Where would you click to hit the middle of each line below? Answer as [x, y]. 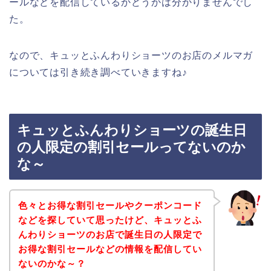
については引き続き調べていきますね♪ [98, 72]
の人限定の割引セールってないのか [131, 147]
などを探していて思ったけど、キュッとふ [110, 220]
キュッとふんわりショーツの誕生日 [132, 130]
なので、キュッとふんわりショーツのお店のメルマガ [131, 55]
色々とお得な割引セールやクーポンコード [110, 205]
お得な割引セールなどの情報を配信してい [110, 249]
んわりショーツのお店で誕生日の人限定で [110, 234]
